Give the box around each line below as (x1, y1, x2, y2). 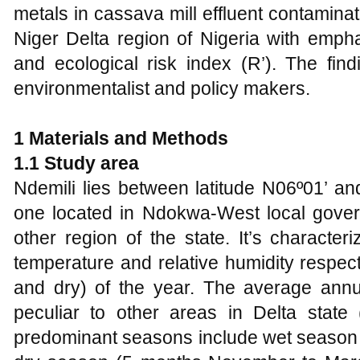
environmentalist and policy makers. (14, 78, 310, 99)
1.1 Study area (14, 153, 139, 174)
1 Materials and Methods (14, 128, 228, 149)
